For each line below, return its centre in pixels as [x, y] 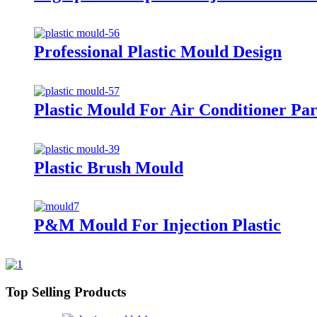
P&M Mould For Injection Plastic [157, 225]
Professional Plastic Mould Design [158, 51]
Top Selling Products [66, 292]
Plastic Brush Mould [109, 167]
